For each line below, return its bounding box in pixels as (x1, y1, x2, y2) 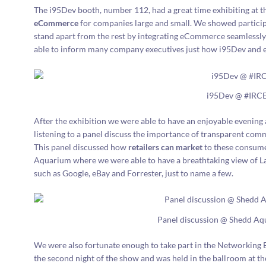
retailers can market (128, 141, 203, 152)
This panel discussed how (34, 141, 129, 152)
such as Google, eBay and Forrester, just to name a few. (34, 167, 234, 178)
